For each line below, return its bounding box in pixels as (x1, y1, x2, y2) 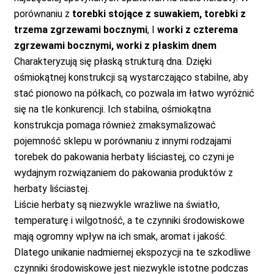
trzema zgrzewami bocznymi (13, 24, 147, 35)
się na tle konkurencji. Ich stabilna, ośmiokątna (13, 103, 211, 115)
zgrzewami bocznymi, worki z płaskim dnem (13, 40, 217, 51)
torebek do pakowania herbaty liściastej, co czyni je (13, 151, 234, 163)
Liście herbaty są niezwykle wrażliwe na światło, (13, 199, 220, 210)
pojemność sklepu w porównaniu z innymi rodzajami (13, 135, 231, 147)
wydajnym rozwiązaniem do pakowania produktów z (13, 167, 233, 179)
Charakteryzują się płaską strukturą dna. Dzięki (13, 56, 212, 67)
